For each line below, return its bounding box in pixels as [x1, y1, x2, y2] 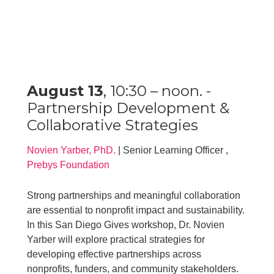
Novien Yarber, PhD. [27, 144, 116, 155]
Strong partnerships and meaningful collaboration [27, 190, 241, 201]
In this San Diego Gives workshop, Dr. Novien [27, 219, 225, 230]
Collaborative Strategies [27, 116, 199, 134]
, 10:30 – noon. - [103, 81, 212, 100]
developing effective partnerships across [27, 248, 202, 259]
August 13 [27, 81, 104, 100]
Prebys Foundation [27, 159, 113, 170]
